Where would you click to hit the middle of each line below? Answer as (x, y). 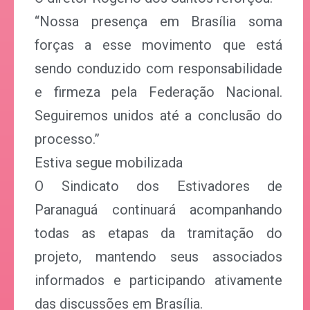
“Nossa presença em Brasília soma (158, 21)
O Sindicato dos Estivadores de (158, 186)
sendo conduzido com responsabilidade (158, 69)
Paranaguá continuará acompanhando (158, 210)
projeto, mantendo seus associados (158, 257)
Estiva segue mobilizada (109, 163)
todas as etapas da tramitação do (158, 233)
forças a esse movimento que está (158, 45)
